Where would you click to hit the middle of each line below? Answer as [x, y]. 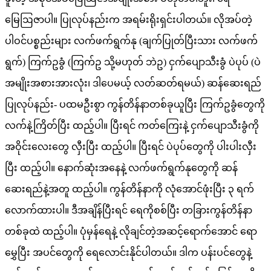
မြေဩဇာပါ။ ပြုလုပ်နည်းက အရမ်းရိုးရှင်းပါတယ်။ [108, 20]
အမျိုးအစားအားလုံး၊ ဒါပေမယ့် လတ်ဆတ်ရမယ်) [105, 83]
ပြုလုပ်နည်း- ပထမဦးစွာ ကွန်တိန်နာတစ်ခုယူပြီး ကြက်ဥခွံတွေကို [135, 104]
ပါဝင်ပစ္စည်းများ [38, 41]
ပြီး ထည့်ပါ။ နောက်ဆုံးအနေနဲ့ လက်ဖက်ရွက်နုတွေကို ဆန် [121, 168]
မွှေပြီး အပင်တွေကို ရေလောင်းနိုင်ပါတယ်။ [91, 253]
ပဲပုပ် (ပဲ [245, 62]
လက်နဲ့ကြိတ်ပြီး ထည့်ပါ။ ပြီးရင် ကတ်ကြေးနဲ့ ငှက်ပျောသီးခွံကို [132, 126]
